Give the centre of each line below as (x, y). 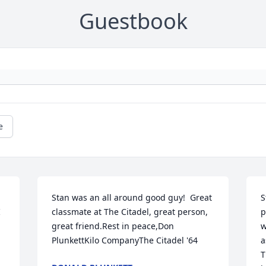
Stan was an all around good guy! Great (132, 198)
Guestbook (133, 21)
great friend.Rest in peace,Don (113, 226)
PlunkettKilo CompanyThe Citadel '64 (125, 240)
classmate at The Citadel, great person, (130, 212)
